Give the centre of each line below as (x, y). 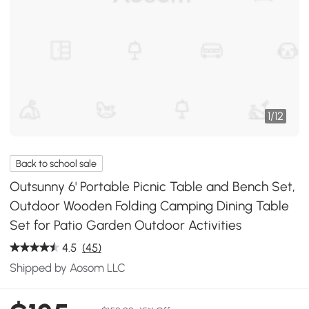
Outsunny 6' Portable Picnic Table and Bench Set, (153, 186)
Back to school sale (57, 163)
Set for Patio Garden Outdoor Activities (126, 225)
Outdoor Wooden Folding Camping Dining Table (150, 206)
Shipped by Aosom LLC (68, 267)
